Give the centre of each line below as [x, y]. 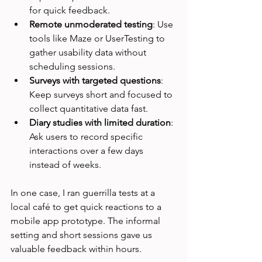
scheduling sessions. [72, 67]
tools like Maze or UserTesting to [98, 39]
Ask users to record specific [87, 137]
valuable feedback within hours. [76, 249]
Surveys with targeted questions [95, 81]
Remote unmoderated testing [91, 25]
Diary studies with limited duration [100, 123]
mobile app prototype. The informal [87, 221]
